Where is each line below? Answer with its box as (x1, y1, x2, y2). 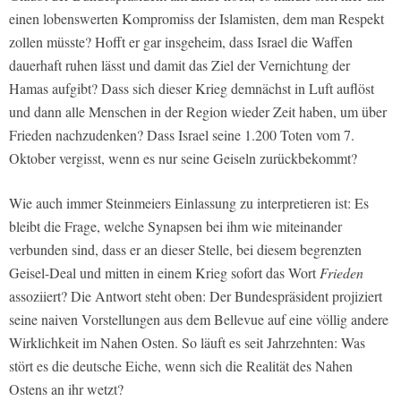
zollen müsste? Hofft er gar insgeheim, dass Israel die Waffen (9, 32, 353, 52)
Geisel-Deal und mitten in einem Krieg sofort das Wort (9, 263, 320, 283)
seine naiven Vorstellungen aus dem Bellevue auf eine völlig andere (9, 310, 388, 329)
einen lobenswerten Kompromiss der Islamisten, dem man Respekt (9, 9, 384, 29)
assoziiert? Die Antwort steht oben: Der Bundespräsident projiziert (9, 286, 382, 306)
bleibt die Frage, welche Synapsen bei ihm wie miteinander (9, 217, 342, 236)
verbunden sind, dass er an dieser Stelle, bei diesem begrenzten (9, 240, 362, 260)
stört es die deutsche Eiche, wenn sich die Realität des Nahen (9, 356, 353, 376)
